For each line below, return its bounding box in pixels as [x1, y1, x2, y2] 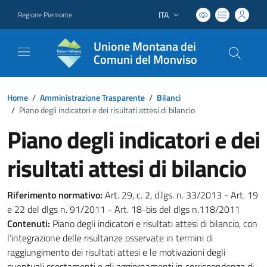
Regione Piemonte [18, 8, 72, 20]
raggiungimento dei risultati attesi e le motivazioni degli [7, 245, 225, 259]
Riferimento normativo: [7, 188, 103, 202]
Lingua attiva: [157, 14, 205, 26]
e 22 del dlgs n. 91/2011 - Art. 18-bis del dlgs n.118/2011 [7, 202, 240, 216]
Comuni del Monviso [94, 50, 197, 69]
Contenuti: [7, 216, 50, 231]
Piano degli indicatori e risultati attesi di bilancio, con [50, 216, 257, 231]
